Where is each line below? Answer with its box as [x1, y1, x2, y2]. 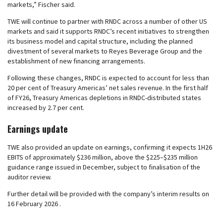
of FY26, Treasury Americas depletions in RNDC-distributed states [7, 93, 201, 102]
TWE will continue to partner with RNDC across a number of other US [7, 17, 207, 26]
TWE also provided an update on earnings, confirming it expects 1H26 [7, 143, 212, 152]
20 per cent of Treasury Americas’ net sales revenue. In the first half [7, 83, 208, 92]
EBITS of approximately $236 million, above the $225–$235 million [7, 153, 198, 162]
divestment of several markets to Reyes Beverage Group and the [7, 47, 202, 55]
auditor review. [7, 172, 52, 181]
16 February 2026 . [7, 199, 61, 208]
